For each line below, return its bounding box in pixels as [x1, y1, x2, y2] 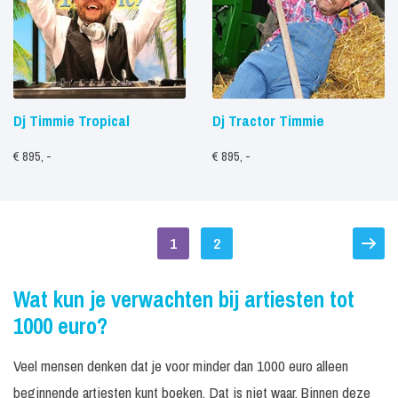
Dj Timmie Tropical [13, 110, 130, 131]
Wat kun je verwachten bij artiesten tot [13, 284, 354, 314]
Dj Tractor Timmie [212, 110, 324, 131]
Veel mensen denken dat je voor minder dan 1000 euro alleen [13, 355, 348, 376]
